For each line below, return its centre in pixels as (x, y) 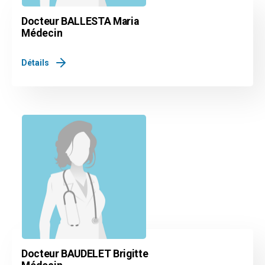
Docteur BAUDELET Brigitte (85, 254)
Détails (35, 62)
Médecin (42, 33)
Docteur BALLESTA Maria (80, 21)
